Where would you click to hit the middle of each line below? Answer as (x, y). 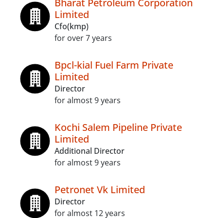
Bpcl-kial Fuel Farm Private (114, 65)
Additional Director (90, 151)
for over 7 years (83, 38)
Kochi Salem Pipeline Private (118, 127)
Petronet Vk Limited (100, 190)
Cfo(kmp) (72, 26)
